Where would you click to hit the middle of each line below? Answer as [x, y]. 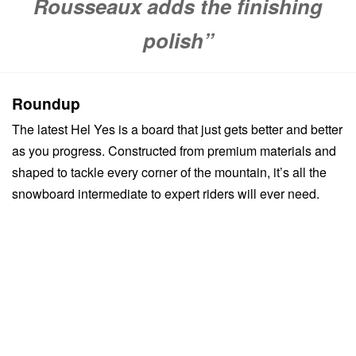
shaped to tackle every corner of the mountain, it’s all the [169, 172]
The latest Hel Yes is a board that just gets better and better [177, 130]
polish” [178, 41]
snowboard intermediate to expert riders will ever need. [166, 194]
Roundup [46, 104]
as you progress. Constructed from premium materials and [174, 151]
